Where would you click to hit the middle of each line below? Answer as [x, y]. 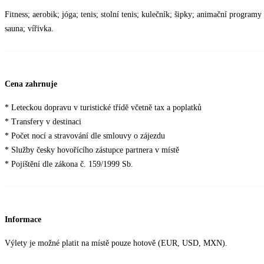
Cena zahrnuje [31, 84]
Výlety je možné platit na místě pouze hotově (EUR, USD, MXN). [116, 243]
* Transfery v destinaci [43, 122]
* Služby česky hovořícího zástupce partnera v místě [92, 150]
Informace [23, 219]
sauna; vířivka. [29, 29]
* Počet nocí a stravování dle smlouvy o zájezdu [85, 136]
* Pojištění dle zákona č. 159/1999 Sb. [69, 164]
